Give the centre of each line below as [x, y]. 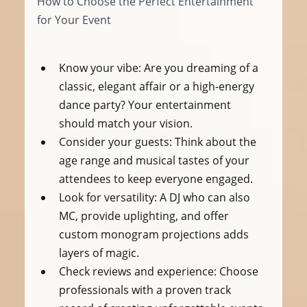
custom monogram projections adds [155, 234]
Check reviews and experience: [137, 271]
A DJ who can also [205, 197]
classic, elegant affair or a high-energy [158, 86]
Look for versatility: [108, 197]
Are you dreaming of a [201, 67]
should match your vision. [125, 123]
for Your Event [74, 20]
